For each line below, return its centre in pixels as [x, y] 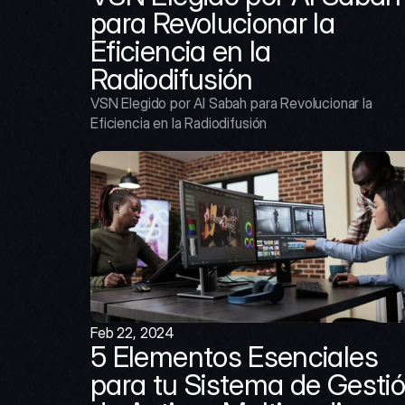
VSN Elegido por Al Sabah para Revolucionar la [231, 103]
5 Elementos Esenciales [234, 356]
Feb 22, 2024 [133, 332]
